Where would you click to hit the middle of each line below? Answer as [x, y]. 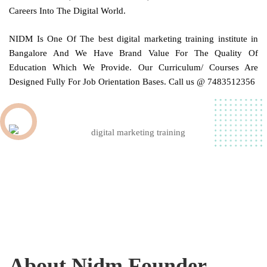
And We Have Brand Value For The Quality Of [153, 53]
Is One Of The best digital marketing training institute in [147, 38]
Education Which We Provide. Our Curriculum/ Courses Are [133, 67]
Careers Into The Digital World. [67, 11]
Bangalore [28, 53]
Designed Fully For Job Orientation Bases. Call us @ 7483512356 [132, 81]
